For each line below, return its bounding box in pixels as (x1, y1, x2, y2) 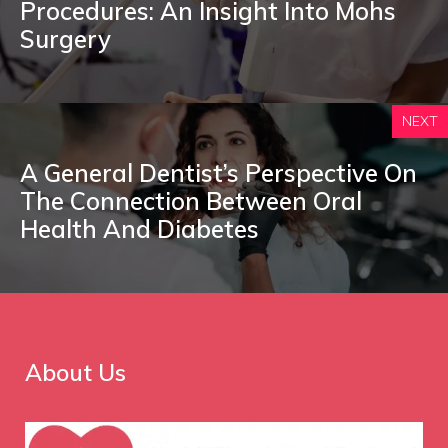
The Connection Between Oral (20, 186, 362, 217)
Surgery (20, 24, 111, 55)
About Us (25, 358, 126, 388)
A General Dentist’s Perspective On (20, 158, 417, 189)
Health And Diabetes (20, 214, 259, 245)
